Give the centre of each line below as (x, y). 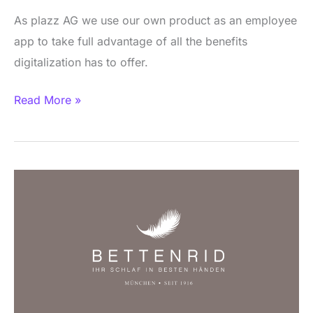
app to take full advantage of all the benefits (131, 41)
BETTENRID (44, 180)
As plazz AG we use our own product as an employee (155, 20)
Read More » (48, 100)
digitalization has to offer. (81, 62)
